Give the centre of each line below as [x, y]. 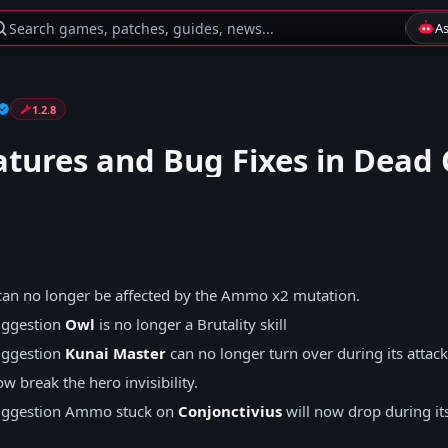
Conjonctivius [230, 411]
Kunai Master [115, 353]
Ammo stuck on [119, 411]
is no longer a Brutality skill [191, 324]
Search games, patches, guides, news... [141, 28]
